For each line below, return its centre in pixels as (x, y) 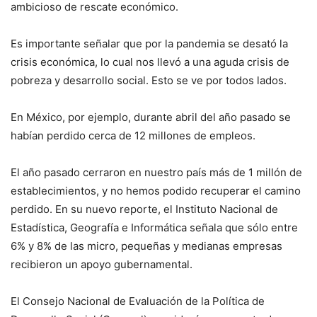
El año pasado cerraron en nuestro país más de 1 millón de (156, 172)
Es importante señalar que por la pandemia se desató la (149, 43)
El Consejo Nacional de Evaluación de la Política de (138, 301)
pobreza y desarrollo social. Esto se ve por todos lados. (149, 80)
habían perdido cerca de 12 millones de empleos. (133, 135)
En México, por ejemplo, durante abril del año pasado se (151, 117)
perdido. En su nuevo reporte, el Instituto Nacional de (144, 209)
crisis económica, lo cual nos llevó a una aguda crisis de (150, 62)
